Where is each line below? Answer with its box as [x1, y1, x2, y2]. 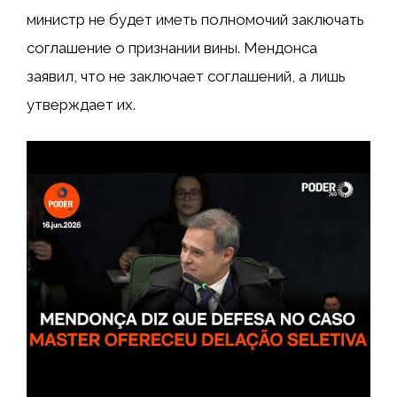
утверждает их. [27, 95, 136, 113]
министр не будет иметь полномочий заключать [27, 10, 364, 28]
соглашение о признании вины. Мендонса [27, 38, 317, 57]
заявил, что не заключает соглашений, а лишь [27, 66, 346, 85]
